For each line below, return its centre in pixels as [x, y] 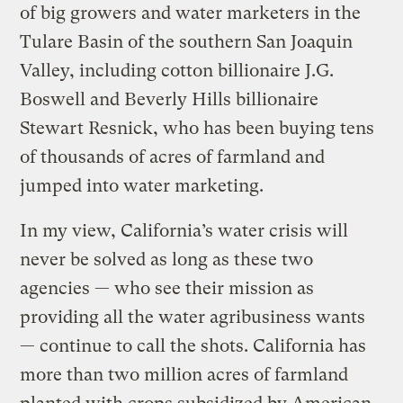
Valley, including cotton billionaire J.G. [177, 70]
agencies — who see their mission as [167, 288]
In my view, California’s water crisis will [184, 230]
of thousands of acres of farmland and [173, 157]
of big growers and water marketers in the [191, 13]
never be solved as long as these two [167, 259]
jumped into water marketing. [142, 185]
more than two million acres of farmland [184, 374]
